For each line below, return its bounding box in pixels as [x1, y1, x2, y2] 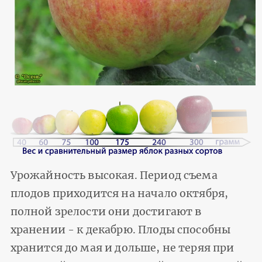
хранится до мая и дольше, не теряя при [10, 241, 235, 254]
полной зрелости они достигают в [10, 205, 202, 218]
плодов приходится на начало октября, [10, 187, 229, 200]
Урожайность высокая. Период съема [10, 168, 218, 182]
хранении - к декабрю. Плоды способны [10, 223, 231, 236]
